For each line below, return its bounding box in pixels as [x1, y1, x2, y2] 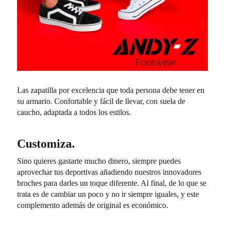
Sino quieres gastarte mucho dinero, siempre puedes [17, 157, 181, 166]
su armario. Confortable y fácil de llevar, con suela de [17, 96, 186, 105]
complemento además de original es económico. [17, 201, 169, 210]
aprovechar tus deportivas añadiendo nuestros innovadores [17, 168, 202, 177]
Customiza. [17, 137, 75, 150]
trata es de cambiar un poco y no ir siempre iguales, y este [17, 190, 199, 199]
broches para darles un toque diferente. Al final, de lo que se [17, 179, 207, 188]
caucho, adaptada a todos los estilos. [17, 107, 132, 117]
